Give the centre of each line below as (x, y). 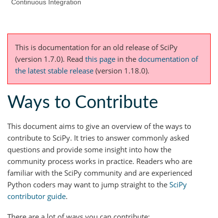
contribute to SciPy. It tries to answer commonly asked (98, 138)
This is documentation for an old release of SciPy (96, 47)
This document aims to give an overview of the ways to (99, 126)
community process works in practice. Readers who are (100, 161)
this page (100, 59)
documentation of (168, 59)
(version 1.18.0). (121, 71)
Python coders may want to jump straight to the (88, 185)
